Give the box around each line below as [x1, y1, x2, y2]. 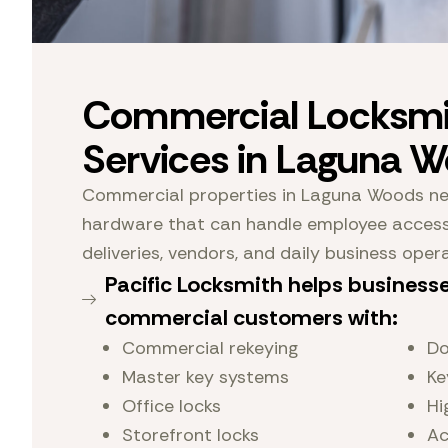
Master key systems [122, 365, 289, 389]
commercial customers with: [104, 303, 398, 332]
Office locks [122, 394, 221, 418]
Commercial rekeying [122, 336, 298, 360]
